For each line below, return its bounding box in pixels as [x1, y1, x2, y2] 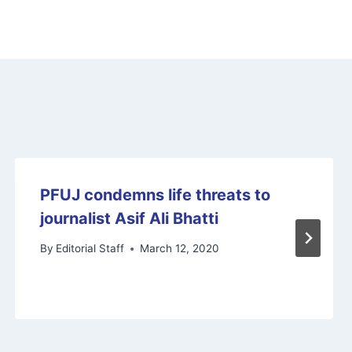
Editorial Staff [55, 242, 124, 255]
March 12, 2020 [139, 242, 219, 255]
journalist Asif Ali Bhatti [39, 208, 218, 228]
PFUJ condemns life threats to [39, 185, 270, 204]
